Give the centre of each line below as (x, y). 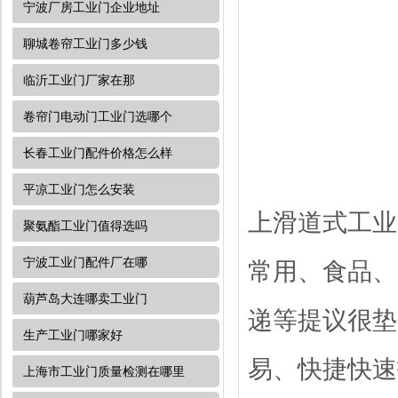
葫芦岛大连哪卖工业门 (85, 298)
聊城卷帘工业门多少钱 (85, 44)
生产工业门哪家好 (73, 335)
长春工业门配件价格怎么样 (98, 153)
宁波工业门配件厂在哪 (85, 262)
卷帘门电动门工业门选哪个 (98, 116)
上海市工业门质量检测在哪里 (104, 371)
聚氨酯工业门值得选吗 (85, 226)
